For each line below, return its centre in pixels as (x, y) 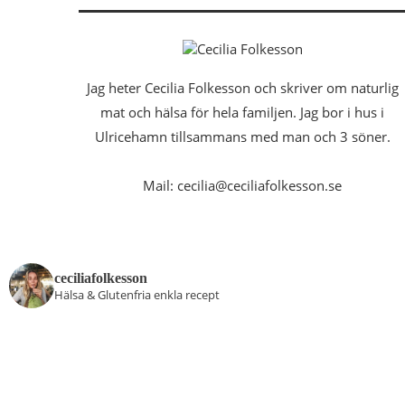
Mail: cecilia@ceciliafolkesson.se (243, 186)
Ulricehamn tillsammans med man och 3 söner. (242, 137)
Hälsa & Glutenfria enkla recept (137, 295)
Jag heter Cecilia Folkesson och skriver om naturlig (242, 88)
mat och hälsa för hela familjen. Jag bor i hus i (243, 113)
